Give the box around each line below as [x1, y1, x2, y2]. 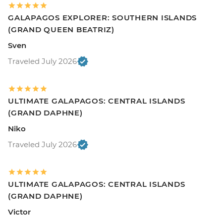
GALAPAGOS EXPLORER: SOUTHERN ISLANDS [8, 13, 197, 23]
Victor [8, 207, 31, 217]
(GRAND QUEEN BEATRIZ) [8, 25, 114, 35]
